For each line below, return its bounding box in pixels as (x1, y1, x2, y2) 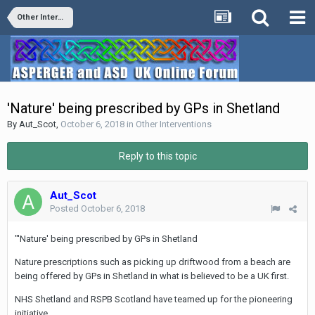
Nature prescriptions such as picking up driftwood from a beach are (15, 257, 290, 267)
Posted (50, 203, 81, 214)
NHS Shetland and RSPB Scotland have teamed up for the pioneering (15, 294, 292, 304)
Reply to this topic (118, 150, 197, 162)
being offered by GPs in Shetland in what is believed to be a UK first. (15, 271, 289, 281)
